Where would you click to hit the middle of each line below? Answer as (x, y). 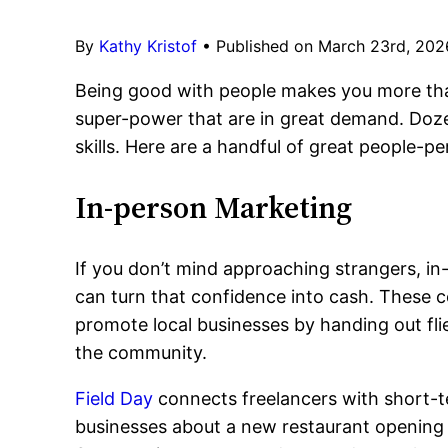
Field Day (114, 398)
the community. (141, 352)
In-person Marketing (214, 207)
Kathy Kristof (148, 46)
